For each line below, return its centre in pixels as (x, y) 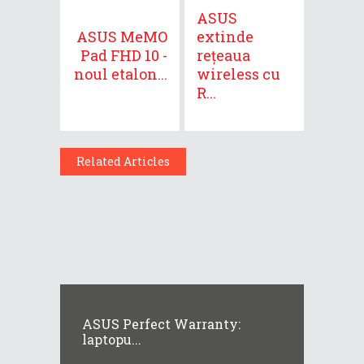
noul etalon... (121, 74)
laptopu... (112, 340)
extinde (225, 36)
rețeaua (223, 55)
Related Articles (123, 161)
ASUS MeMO (122, 36)
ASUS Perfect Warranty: (161, 324)
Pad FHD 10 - (124, 55)
